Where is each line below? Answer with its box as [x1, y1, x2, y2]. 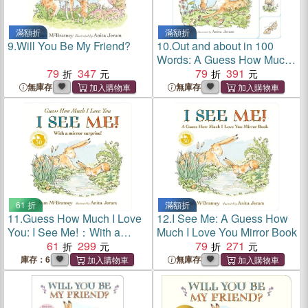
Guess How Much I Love [23, 210, 142, 226]
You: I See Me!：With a [8, 224, 120, 240]
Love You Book [156, 65, 231, 81]
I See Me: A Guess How [171, 210, 288, 226]
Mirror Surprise [8, 238, 80, 254]
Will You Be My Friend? [16, 38, 131, 54]
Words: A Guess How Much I [156, 52, 296, 67]
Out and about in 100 [171, 38, 274, 54]
